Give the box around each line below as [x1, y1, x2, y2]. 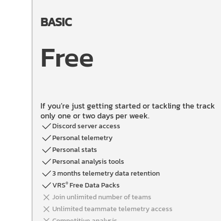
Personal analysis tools [52, 156, 124, 167]
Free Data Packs [68, 180, 120, 190]
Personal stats [52, 145, 97, 155]
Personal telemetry [52, 133, 112, 143]
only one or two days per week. [40, 110, 149, 121]
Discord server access [52, 121, 120, 131]
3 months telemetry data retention [52, 168, 160, 179]
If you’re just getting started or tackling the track [40, 100, 215, 111]
